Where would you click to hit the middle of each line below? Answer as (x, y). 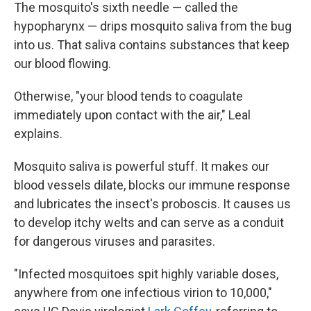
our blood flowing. (62, 63)
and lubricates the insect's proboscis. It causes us (152, 203)
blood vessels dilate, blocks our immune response (152, 185)
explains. (38, 133)
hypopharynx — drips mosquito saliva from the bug (153, 26)
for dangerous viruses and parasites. (115, 241)
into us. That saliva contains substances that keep (152, 44)
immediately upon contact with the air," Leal (132, 115)
